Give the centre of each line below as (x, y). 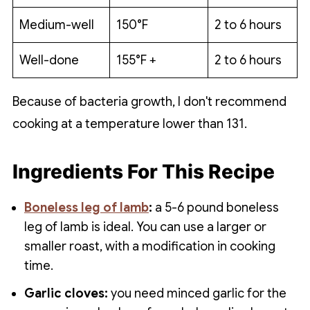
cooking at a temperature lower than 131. (129, 124)
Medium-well (56, 25)
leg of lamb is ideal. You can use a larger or (145, 227)
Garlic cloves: (67, 294)
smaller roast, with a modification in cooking (149, 247)
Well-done (49, 61)
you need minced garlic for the (198, 294)
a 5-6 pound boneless (215, 208)
